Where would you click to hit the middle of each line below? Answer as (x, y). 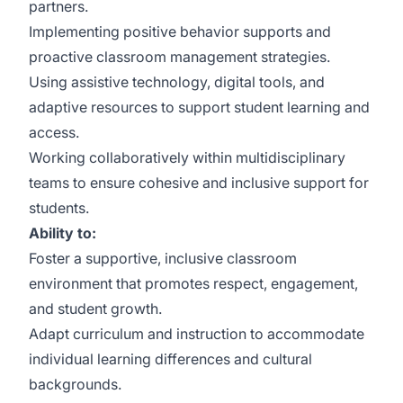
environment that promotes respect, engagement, (193, 283)
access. (54, 132)
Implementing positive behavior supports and (180, 31)
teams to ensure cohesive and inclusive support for (199, 183)
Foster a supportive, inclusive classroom (163, 258)
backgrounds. (75, 384)
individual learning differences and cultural (170, 359)
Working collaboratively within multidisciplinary (187, 157)
